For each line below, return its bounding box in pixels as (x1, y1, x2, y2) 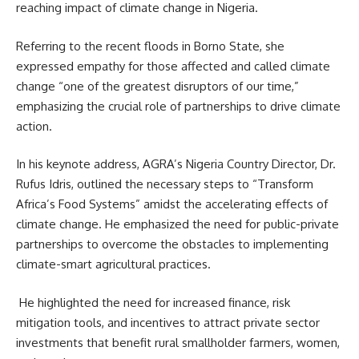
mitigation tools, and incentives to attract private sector (16, 314, 320, 330)
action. (16, 118, 52, 134)
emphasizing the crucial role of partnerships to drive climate (16, 98, 341, 114)
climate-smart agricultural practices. (16, 256, 211, 272)
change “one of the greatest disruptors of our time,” (16, 78, 299, 94)
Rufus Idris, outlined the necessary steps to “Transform (16, 176, 313, 192)
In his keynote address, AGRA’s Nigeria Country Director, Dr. (16, 156, 336, 172)
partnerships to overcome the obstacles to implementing (16, 236, 329, 252)
